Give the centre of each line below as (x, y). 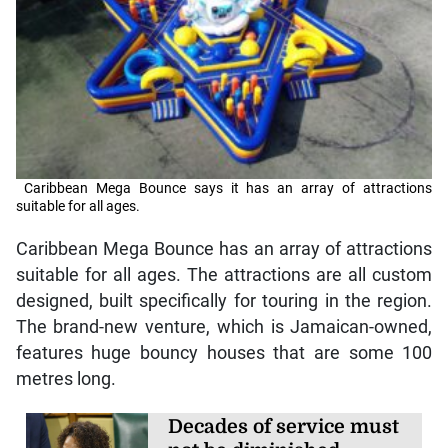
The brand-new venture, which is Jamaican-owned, (224, 327)
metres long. (65, 379)
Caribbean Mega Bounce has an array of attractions (224, 249)
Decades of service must (284, 427)
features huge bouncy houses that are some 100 (224, 353)
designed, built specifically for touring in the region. (224, 301)
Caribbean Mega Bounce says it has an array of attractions (228, 188)
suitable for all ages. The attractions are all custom (224, 275)
